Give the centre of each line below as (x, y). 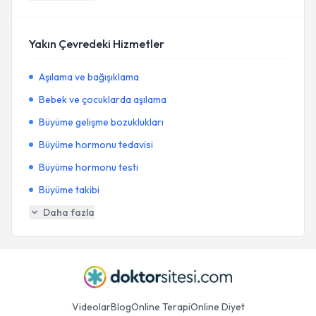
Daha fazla (69, 212)
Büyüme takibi (69, 190)
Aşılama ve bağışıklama (89, 77)
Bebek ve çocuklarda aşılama (103, 99)
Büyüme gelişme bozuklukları (101, 122)
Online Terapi (160, 307)
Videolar (91, 307)
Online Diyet (217, 307)
